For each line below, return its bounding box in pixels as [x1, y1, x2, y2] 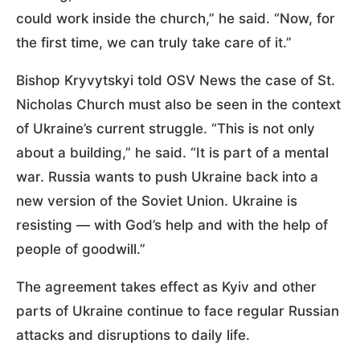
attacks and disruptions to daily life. [16, 326, 250, 343]
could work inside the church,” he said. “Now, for [16, 10, 335, 27]
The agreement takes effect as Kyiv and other [16, 278, 317, 295]
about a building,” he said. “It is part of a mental [16, 144, 329, 161]
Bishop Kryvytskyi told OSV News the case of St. [16, 72, 335, 88]
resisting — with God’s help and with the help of [16, 216, 328, 233]
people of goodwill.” [16, 240, 145, 257]
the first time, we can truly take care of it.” [16, 34, 292, 51]
